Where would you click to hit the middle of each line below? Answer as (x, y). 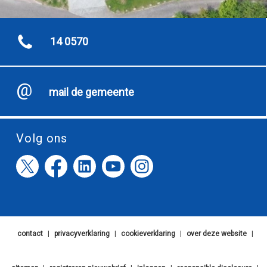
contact (30, 234)
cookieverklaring (148, 234)
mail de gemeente (91, 92)
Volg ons (42, 138)
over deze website (216, 234)
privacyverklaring (82, 234)
